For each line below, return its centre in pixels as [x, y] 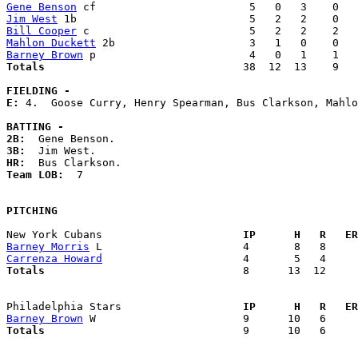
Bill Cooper [42, 31]
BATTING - [35, 127]
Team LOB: [42, 175]
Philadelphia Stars [118, 307]
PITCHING [32, 211]
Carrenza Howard [54, 259]
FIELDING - [38, 91]
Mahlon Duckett [51, 43]
